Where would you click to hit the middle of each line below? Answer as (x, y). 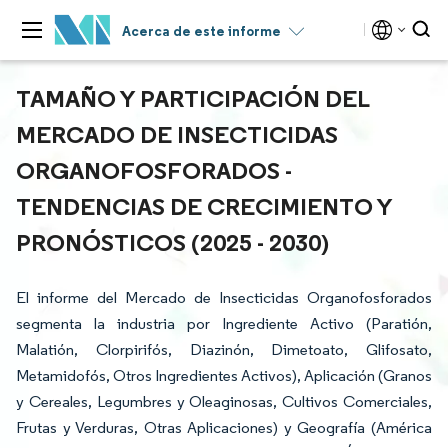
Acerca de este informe (201, 31)
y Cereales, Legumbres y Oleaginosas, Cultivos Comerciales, (224, 401)
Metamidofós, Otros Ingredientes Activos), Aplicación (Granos (224, 375)
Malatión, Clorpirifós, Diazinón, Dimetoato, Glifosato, (224, 349)
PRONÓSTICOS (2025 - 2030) (172, 242)
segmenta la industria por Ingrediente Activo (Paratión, (224, 323)
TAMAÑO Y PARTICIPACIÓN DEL (192, 98)
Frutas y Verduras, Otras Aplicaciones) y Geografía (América (224, 427)
